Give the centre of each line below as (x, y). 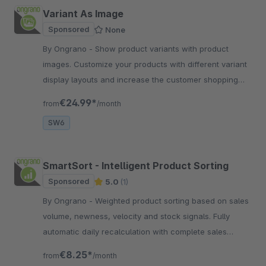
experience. (65, 95)
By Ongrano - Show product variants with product (69, 49)
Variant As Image (83, 14)
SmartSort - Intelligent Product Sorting (136, 166)
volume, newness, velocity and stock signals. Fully (136, 216)
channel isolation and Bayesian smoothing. (122, 247)
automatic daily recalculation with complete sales (135, 232)
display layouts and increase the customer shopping (140, 80)
